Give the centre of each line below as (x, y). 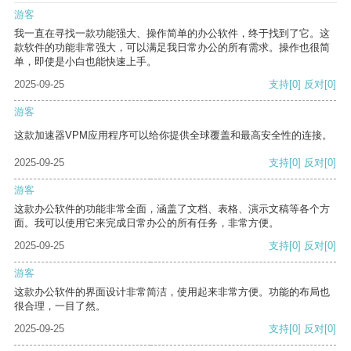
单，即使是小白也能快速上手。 (85, 62)
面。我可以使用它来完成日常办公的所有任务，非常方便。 (147, 223)
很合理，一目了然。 (60, 306)
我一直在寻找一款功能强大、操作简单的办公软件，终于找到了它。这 (172, 34)
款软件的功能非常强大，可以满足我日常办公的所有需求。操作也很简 (172, 48)
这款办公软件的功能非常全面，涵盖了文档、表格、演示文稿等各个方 (172, 209)
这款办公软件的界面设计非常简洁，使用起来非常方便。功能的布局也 (172, 292)
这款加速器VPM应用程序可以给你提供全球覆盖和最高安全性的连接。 (173, 136)
